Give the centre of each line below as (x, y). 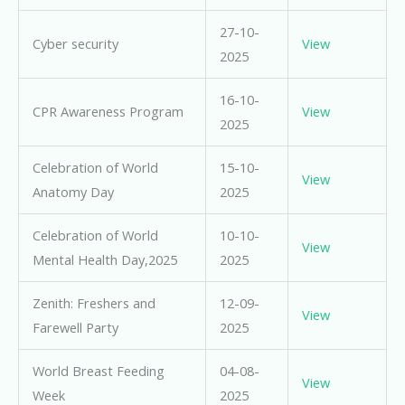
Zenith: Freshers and (94, 303)
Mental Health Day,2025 (104, 260)
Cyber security (75, 44)
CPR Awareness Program (108, 112)
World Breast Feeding (98, 371)
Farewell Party (75, 328)
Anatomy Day (73, 192)
